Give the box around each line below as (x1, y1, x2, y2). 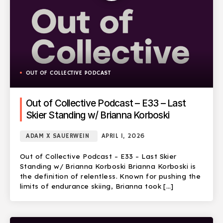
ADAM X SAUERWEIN (26, 131, 90, 140)
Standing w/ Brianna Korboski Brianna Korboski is (20, 162, 196, 170)
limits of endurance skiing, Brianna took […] (20, 182, 174, 190)
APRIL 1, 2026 (101, 131, 145, 140)
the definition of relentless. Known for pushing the (20, 172, 201, 180)
